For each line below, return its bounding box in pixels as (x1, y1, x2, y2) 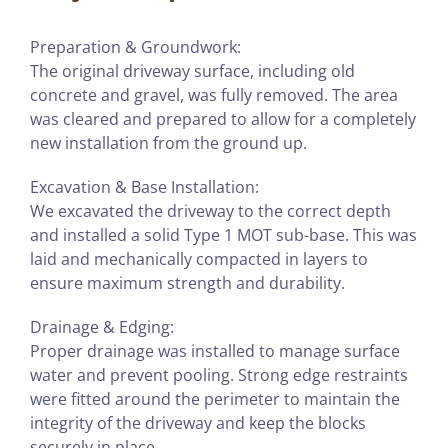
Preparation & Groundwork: (29, 35, 241, 58)
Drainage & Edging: (29, 315, 174, 338)
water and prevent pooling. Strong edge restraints (29, 363, 408, 386)
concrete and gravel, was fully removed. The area (29, 83, 398, 106)
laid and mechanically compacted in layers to (29, 247, 368, 270)
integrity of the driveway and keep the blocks (29, 411, 366, 434)
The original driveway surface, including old (29, 59, 355, 82)
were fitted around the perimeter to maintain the (29, 387, 400, 410)
